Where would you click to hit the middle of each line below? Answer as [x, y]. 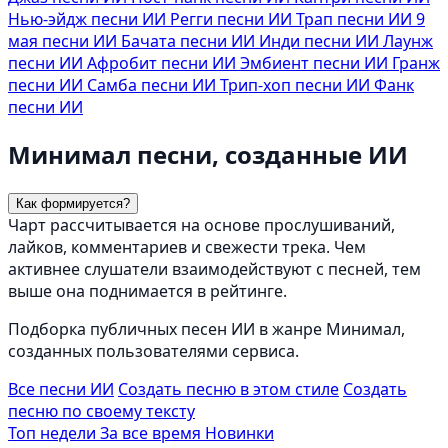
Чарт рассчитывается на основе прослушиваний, [201, 224]
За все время [152, 432]
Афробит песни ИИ [163, 62]
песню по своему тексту [101, 410]
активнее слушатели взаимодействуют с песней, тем [214, 268]
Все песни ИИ [61, 388]
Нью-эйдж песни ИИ [89, 18]
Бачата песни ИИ [190, 40]
